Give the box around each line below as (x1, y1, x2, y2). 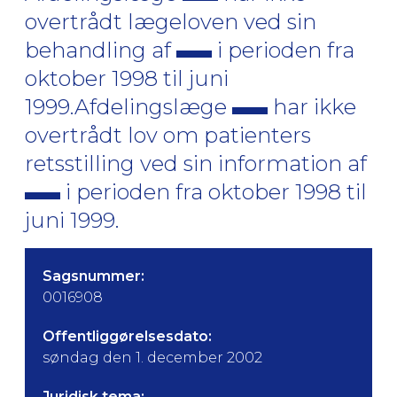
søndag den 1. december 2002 (43, 349, 262, 366)
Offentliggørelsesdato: (43, 328, 212, 345)
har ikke (268, 94, 356, 120)
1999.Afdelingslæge (25, 94, 232, 120)
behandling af (25, 37, 176, 63)
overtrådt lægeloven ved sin (25, 9, 316, 35)
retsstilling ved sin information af (25, 151, 367, 176)
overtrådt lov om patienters (25, 122, 311, 148)
